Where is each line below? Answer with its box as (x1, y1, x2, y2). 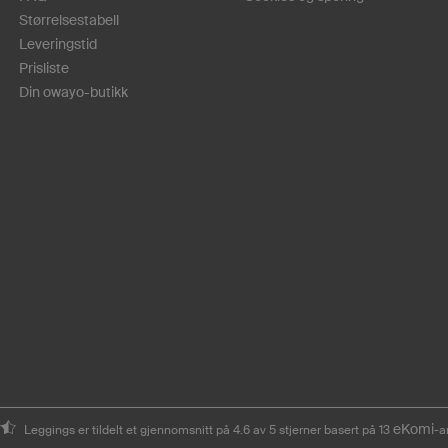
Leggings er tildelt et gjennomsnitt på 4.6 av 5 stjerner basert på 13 (23, 422, 393, 436)
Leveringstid (19, 35, 97, 52)
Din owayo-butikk (19, 83, 128, 100)
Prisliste (19, 59, 69, 76)
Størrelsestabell (19, 11, 119, 28)
